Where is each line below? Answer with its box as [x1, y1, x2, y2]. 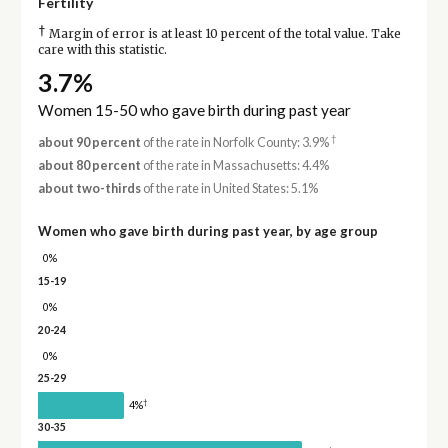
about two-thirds [37, 181, 141, 197]
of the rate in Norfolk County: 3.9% [140, 134, 331, 150]
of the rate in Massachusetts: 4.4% [140, 157, 329, 173]
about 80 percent [37, 157, 141, 173]
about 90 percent [37, 134, 141, 150]
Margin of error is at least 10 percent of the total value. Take [45, 27, 401, 42]
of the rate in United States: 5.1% [140, 181, 318, 197]
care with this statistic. [37, 43, 167, 58]
